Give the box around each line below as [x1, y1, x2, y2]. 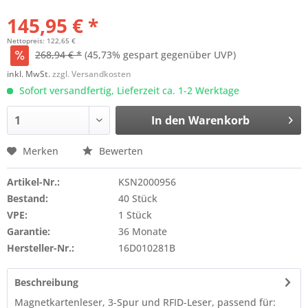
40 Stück [118, 192, 157, 205]
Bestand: [7, 192, 48, 205]
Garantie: [7, 225, 50, 238]
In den [151, 113, 186, 128]
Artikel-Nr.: [7, 175, 60, 188]
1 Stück [118, 208, 152, 221]
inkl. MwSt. [7, 68, 52, 80]
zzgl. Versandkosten [52, 68, 131, 80]
